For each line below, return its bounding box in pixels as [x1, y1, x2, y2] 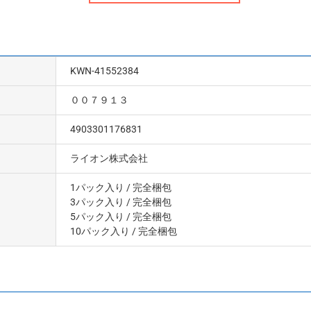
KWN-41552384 [70, 65, 139, 76]
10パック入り [70, 225, 130, 237]
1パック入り [70, 181, 124, 193]
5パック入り [70, 210, 124, 222]
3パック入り [70, 196, 124, 208]
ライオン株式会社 [70, 152, 148, 164]
